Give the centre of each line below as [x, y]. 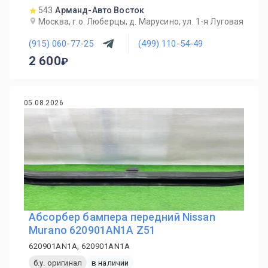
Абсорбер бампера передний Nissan [122, 217]
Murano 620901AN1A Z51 [92, 230]
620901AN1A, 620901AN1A [79, 246]
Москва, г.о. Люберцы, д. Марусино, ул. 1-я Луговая [141, 22]
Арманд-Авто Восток [100, 10]
